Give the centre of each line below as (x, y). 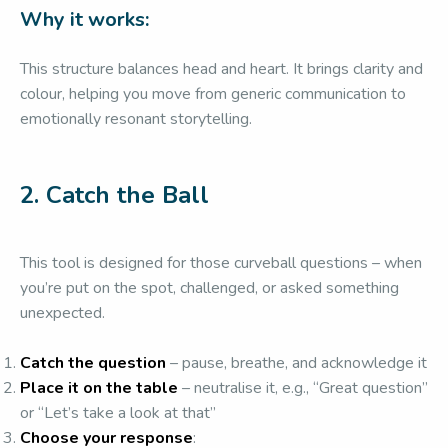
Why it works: (84, 19)
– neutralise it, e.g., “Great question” (303, 388)
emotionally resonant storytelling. (136, 119)
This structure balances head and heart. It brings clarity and (221, 69)
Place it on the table (99, 388)
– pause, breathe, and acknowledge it (296, 363)
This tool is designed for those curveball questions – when (221, 263)
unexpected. (62, 313)
